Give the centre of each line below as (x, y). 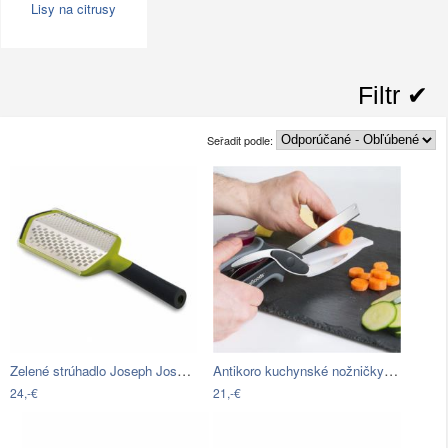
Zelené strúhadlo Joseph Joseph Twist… (184, 370)
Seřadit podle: (241, 139)
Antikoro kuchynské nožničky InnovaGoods (391, 370)
